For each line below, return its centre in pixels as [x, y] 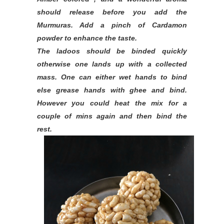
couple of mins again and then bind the [112, 116]
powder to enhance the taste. [87, 38]
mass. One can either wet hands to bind [112, 77]
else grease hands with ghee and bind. [112, 90]
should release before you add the [112, 12]
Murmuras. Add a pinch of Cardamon [112, 25]
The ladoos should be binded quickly [112, 51]
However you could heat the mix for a [112, 103]
